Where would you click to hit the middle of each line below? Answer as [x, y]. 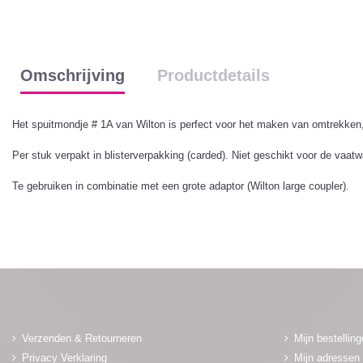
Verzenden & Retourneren [82, 338]
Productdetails [213, 75]
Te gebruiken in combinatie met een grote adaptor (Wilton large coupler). [184, 186]
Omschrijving [73, 75]
